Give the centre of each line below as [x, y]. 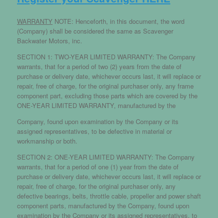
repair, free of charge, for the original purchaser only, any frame [105, 86]
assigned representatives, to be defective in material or [94, 131]
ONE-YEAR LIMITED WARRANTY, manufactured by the [96, 105]
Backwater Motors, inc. [50, 40]
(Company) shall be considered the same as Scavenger [95, 31]
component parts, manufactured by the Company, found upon [103, 205]
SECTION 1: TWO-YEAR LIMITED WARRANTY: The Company [106, 56]
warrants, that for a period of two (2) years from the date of [99, 66]
